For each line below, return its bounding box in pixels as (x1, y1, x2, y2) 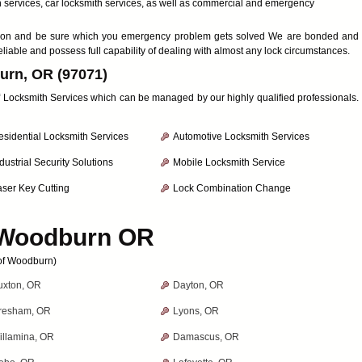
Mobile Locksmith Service (173, 157, 285, 168)
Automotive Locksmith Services (173, 131, 309, 142)
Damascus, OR (173, 331, 239, 343)
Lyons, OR (173, 305, 219, 317)
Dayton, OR (173, 280, 224, 291)
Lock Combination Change (173, 183, 291, 194)
